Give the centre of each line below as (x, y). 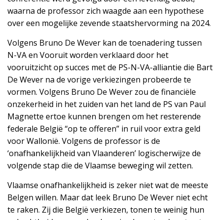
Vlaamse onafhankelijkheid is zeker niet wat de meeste (108, 185)
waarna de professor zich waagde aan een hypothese (106, 11)
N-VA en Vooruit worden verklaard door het (88, 55)
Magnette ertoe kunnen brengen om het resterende (104, 116)
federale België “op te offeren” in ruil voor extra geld (104, 129)
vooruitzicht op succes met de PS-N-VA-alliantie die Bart (110, 67)
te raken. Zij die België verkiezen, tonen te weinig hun (106, 210)
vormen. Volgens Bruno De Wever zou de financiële (102, 92)
